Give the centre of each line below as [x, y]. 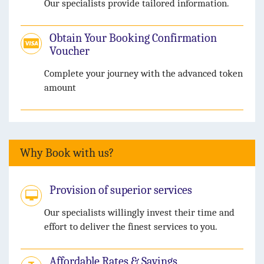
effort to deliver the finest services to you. [131, 227]
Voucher [70, 51]
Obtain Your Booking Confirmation [133, 38]
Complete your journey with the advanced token [143, 74]
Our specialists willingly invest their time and [139, 213]
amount [60, 88]
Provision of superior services [121, 190]
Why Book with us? [67, 153]
